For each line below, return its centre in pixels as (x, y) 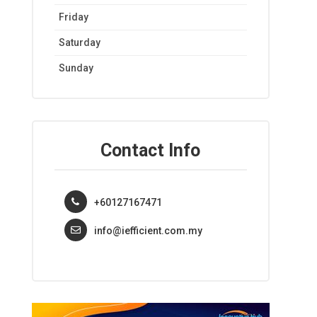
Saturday (79, 43)
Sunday (76, 68)
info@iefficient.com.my (148, 230)
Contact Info (151, 151)
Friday (73, 17)
